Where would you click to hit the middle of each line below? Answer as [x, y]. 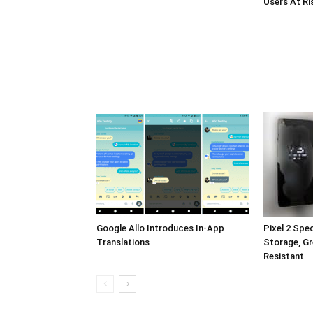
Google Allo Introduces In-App [160, 228]
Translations [123, 242]
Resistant [284, 256]
